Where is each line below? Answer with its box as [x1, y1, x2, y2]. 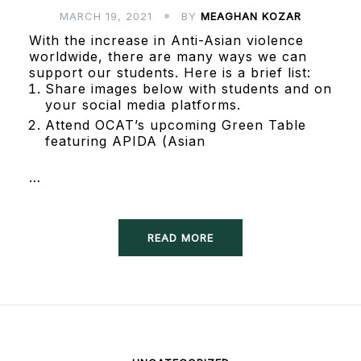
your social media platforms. [44, 96, 241, 113]
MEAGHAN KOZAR [201, 9, 301, 23]
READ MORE [147, 230, 214, 244]
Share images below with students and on [44, 80, 332, 97]
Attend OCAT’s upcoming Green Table [44, 116, 306, 133]
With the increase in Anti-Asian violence [28, 31, 304, 48]
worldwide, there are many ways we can [28, 48, 307, 64]
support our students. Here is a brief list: [28, 64, 311, 81]
